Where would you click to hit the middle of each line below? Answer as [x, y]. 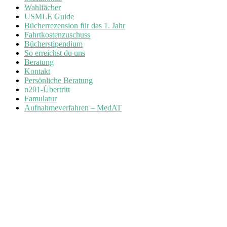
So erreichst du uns [55, 53]
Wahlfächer [43, 7]
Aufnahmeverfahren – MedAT [73, 107]
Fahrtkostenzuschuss [57, 34]
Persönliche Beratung [59, 80]
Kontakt [37, 71]
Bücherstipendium [53, 44]
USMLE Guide [49, 16]
